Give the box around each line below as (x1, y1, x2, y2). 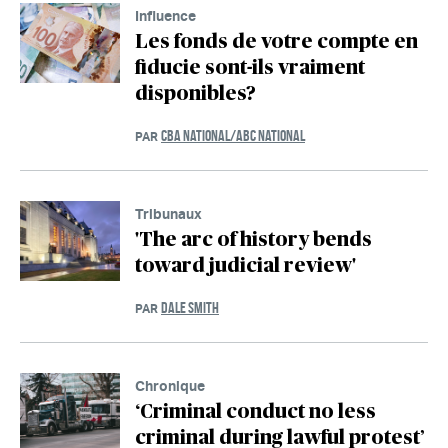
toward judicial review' (135, 256, 356, 277)
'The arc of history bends (135, 230, 372, 251)
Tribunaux (135, 205, 202, 223)
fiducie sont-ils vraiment (135, 58, 365, 79)
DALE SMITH (161, 299, 219, 317)
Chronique (135, 377, 205, 395)
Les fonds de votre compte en (135, 32, 418, 53)
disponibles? (135, 84, 256, 105)
